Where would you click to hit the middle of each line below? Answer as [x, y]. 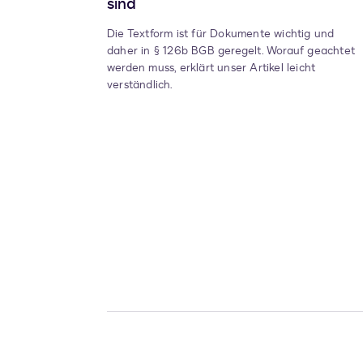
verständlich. [140, 85]
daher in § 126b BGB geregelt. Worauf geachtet [231, 51]
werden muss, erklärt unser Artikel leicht [211, 68]
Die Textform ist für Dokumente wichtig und [221, 34]
